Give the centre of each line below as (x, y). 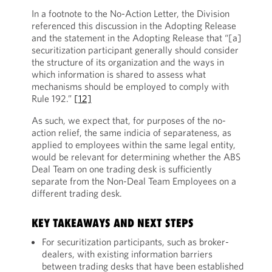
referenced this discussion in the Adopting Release (134, 25)
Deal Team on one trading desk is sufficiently (121, 169)
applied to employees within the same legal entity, (133, 144)
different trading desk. (76, 193)
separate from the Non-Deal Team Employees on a (134, 181)
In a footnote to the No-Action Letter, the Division (130, 13)
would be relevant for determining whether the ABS (136, 157)
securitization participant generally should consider (135, 50)
